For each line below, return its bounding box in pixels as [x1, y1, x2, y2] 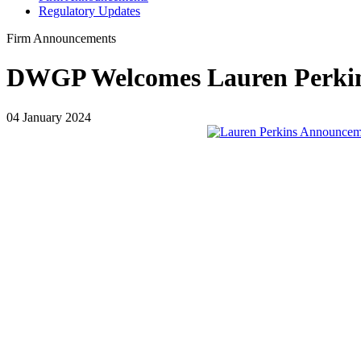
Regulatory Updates [39, 4, 140, 18]
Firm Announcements [6, 31, 116, 45]
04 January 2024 [6, 110, 91, 124]
